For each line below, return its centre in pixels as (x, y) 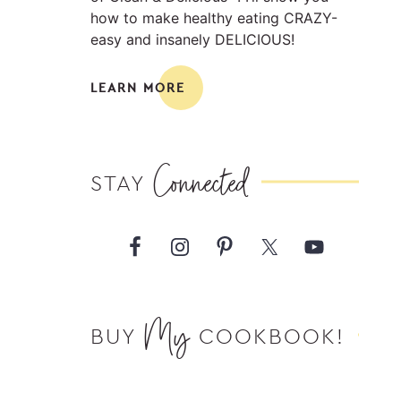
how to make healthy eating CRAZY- (214, 18)
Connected (200, 182)
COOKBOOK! (272, 336)
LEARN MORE (138, 88)
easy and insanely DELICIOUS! (192, 39)
